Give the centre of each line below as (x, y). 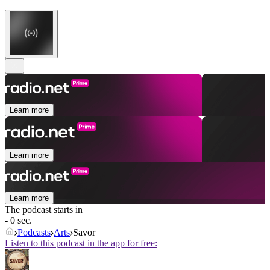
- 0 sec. (18, 221)
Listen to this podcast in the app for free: (81, 243)
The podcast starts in (44, 210)
